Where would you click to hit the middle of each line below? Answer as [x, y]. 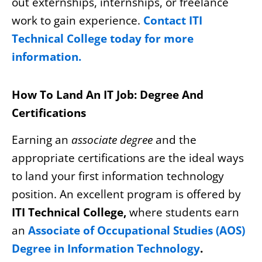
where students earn [183, 213]
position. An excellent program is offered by [126, 194]
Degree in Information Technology [106, 249]
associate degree [112, 140]
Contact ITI [173, 21]
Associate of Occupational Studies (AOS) [137, 231]
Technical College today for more [103, 39]
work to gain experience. [77, 21]
